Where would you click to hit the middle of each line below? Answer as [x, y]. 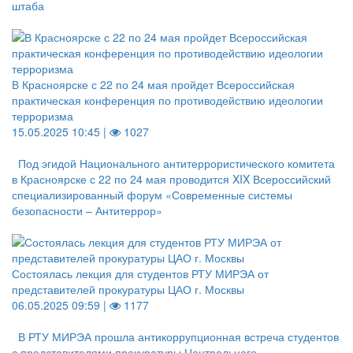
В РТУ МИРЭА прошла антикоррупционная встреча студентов [178, 336]
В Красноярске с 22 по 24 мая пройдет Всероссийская [153, 84]
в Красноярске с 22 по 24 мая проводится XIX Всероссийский [171, 179]
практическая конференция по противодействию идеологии [167, 100]
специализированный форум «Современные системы [152, 195]
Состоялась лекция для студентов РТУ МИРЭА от [140, 273]
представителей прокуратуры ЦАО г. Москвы [128, 289]
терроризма [43, 116]
